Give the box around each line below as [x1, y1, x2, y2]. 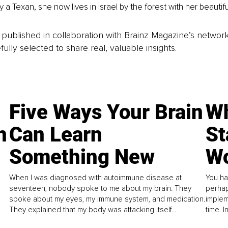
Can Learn [9, 123, 103, 147]
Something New [9, 145, 155, 169]
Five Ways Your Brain [9, 100, 204, 124]
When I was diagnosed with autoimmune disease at [9, 173, 182, 182]
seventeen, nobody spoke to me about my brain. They [9, 183, 192, 193]
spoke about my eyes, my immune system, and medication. [9, 194, 206, 204]
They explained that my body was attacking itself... [9, 205, 177, 214]
